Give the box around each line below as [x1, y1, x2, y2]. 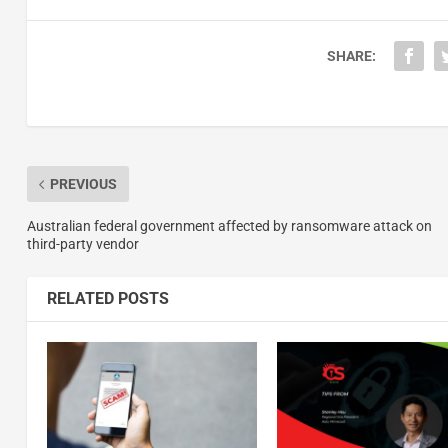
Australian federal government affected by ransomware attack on [26, 218, 432, 235]
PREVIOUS [49, 176, 117, 193]
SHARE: [326, 48, 376, 65]
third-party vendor [26, 236, 139, 253]
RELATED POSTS [46, 289, 169, 309]
